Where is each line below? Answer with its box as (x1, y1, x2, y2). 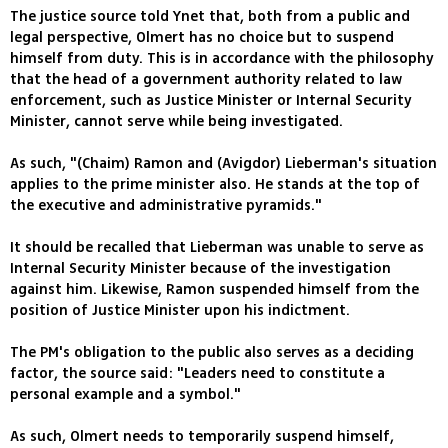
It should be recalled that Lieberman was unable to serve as (10, 237, 424, 259)
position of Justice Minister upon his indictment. (10, 300, 350, 322)
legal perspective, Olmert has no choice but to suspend (10, 27, 394, 49)
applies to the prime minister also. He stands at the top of (10, 174, 420, 196)
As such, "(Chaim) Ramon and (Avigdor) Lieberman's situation (10, 153, 437, 175)
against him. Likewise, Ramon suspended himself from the (10, 279, 419, 301)
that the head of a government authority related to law (10, 69, 402, 91)
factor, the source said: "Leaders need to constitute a (10, 363, 385, 385)
